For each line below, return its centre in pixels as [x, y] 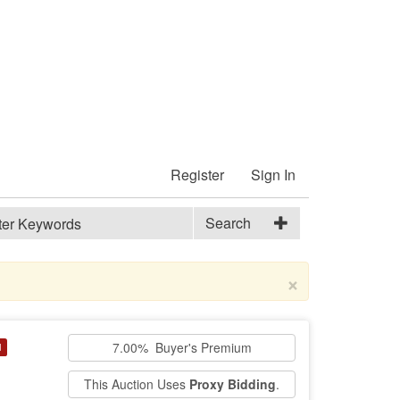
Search [228, 223]
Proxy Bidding [233, 384]
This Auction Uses [137, 384]
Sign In [273, 175]
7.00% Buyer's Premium [182, 347]
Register [197, 175]
